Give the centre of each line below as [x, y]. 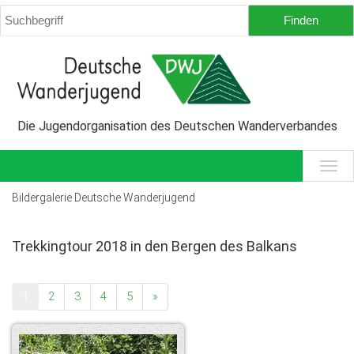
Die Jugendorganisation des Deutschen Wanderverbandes [177, 126]
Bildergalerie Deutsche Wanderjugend [104, 198]
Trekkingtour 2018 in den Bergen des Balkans [154, 247]
